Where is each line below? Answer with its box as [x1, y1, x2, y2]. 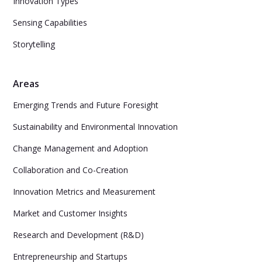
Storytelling [13, 39, 56, 50]
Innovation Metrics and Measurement [13, 186, 156, 197]
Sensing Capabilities [13, 17, 88, 28]
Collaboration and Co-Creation [13, 164, 129, 175]
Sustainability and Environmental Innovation [13, 121, 178, 132]
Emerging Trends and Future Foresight [13, 99, 159, 111]
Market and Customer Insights [13, 208, 128, 219]
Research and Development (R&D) [13, 229, 144, 240]
